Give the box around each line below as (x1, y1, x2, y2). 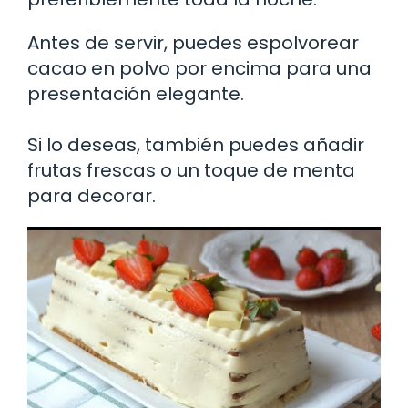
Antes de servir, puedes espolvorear (27, 29, 359, 56)
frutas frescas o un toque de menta (27, 157, 355, 183)
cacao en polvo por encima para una (27, 55, 372, 81)
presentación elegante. (27, 80, 244, 107)
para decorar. (27, 182, 156, 209)
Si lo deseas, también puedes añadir (27, 131, 364, 158)
